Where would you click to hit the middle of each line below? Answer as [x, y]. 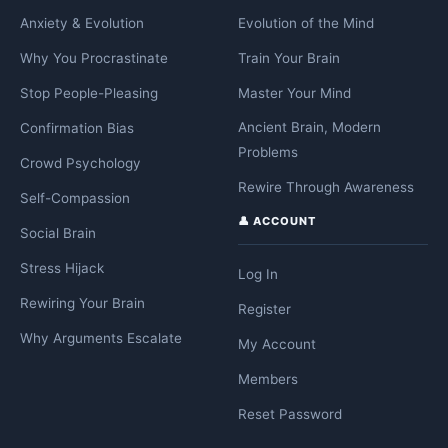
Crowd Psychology [80, 163]
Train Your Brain [289, 58]
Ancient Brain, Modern [309, 127]
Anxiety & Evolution [82, 23]
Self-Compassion [75, 198]
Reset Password [290, 414]
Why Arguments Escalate [101, 338]
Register [264, 309]
